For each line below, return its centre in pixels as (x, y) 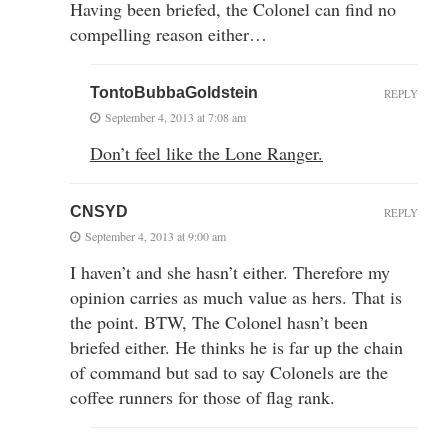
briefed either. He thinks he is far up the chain (236, 346)
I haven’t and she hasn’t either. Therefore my (230, 271)
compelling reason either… (168, 33)
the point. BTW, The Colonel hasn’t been (219, 321)
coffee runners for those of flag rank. (202, 396)
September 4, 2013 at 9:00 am (155, 235)
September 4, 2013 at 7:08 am (175, 116)
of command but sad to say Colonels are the (229, 371)
